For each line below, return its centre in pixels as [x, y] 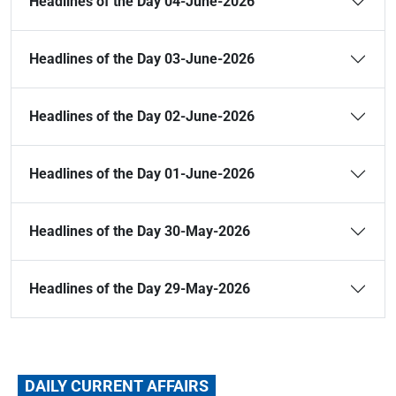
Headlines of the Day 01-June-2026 [142, 174]
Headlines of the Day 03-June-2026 [142, 59]
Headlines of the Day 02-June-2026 [142, 116]
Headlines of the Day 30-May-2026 [140, 231]
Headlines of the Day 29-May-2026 [140, 289]
